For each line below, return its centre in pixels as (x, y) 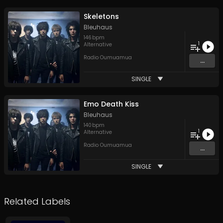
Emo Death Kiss (111, 104)
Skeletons (101, 16)
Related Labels (37, 201)
